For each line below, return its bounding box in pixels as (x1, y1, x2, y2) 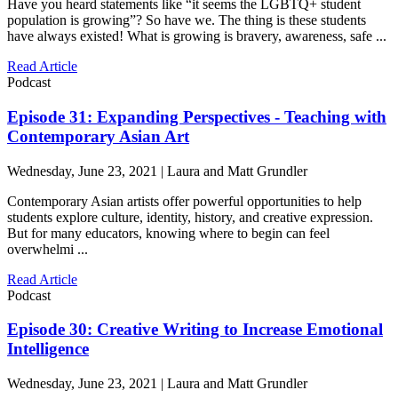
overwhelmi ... (7, 241, 88, 257)
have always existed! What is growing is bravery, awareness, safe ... (7, 28, 386, 44)
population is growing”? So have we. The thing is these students (7, 12, 366, 28)
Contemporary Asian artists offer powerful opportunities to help (7, 193, 362, 209)
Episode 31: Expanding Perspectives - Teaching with (7, 107, 386, 126)
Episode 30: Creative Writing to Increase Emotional (7, 320, 383, 339)
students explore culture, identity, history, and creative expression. (7, 209, 373, 225)
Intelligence (7, 339, 89, 359)
